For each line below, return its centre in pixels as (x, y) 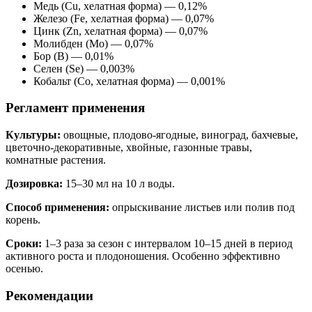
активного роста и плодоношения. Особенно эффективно (143, 256)
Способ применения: (57, 208)
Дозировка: (34, 184)
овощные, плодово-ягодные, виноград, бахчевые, (179, 135)
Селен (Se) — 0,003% (84, 68)
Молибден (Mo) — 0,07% (93, 43)
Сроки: (24, 244)
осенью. (24, 269)
